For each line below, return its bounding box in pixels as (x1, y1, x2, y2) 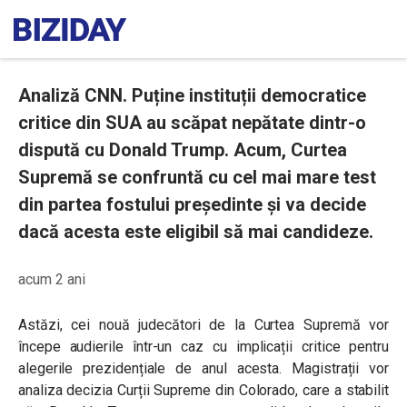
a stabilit (333, 382, 390, 399)
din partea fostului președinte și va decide (18, 194, 366, 215)
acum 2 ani (18, 271, 85, 288)
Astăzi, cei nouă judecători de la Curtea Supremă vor (18, 316, 389, 333)
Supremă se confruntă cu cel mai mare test (18, 166, 376, 188)
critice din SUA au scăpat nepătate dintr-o (18, 112, 366, 134)
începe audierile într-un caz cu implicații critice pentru (18, 338, 389, 355)
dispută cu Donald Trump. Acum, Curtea (18, 139, 347, 161)
